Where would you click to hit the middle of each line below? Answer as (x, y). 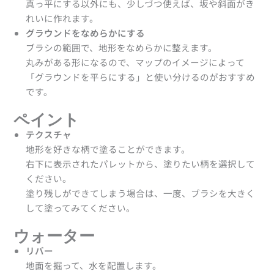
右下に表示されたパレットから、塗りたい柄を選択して (141, 163)
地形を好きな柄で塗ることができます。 (108, 149)
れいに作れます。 (62, 18)
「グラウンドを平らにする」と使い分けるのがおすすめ (141, 77)
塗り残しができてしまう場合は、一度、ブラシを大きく (141, 193)
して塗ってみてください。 (81, 207)
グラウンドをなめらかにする (86, 33)
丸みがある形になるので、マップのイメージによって (135, 62)
